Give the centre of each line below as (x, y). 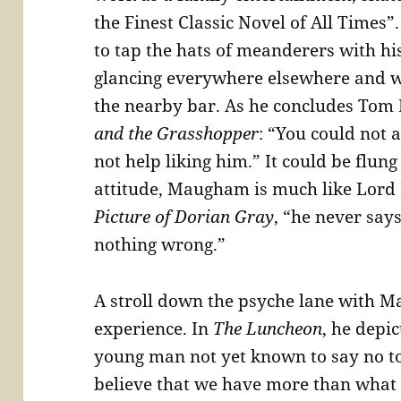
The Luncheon (268, 329)
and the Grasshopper (177, 134)
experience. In (154, 329)
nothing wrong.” (160, 245)
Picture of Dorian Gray (184, 217)
